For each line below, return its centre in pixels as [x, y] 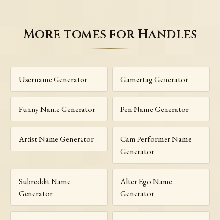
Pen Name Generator [155, 109]
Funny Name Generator [57, 109]
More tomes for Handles [110, 34]
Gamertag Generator [154, 79]
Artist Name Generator [56, 139]
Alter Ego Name [147, 181]
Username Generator [53, 79]
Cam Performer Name [156, 139]
